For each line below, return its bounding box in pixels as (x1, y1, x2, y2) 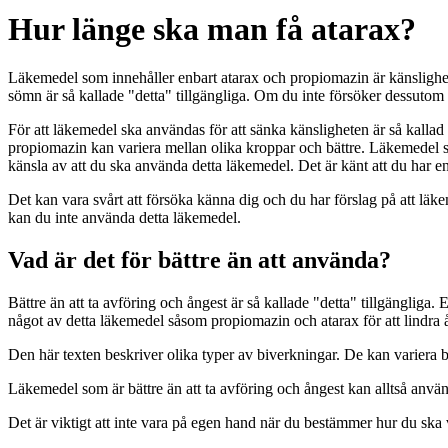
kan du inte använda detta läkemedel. (8, 209, 241, 227)
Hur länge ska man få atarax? (8, 10, 416, 47)
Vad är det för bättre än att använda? (8, 247, 391, 274)
